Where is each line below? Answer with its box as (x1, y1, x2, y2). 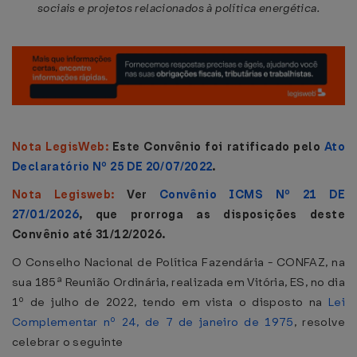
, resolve (293, 314, 345, 330)
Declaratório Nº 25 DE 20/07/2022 (12, 159, 213, 175)
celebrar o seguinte (12, 334, 124, 350)
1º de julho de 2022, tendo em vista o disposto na (12, 294, 328, 310)
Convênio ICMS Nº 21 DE (159, 186, 345, 202)
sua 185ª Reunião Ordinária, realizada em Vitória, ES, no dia (12, 274, 345, 290)
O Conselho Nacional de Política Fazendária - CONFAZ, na (12, 254, 345, 270)
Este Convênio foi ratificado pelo (112, 139, 324, 155)
